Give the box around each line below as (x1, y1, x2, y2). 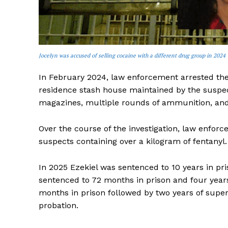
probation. (39, 201, 78, 211)
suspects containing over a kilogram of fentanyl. (39, 136, 227, 147)
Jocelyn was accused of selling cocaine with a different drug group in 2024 (39, 52, 225, 60)
